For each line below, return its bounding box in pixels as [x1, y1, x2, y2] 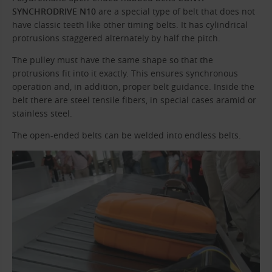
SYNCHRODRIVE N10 [12, 5, 96, 18]
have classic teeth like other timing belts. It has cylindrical [12, 19, 248, 31]
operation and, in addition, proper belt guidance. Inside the [12, 81, 254, 93]
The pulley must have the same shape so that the [12, 54, 213, 66]
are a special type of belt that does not [96, 5, 255, 18]
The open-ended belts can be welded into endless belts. [12, 129, 241, 141]
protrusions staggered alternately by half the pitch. [12, 32, 220, 44]
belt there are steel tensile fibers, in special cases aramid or [12, 94, 256, 106]
